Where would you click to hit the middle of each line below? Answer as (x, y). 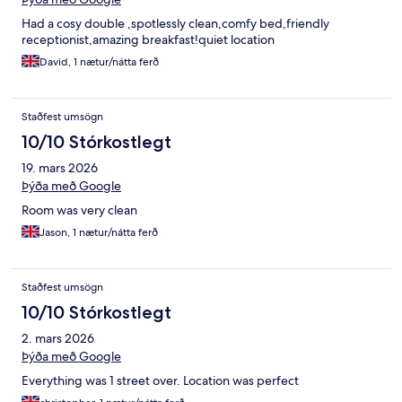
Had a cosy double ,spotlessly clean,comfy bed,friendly (175, 24)
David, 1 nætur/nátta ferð (99, 62)
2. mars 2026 (58, 339)
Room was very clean (79, 210)
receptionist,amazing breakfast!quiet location (148, 40)
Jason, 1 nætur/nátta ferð (99, 233)
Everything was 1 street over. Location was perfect (160, 381)
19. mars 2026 (60, 168)
